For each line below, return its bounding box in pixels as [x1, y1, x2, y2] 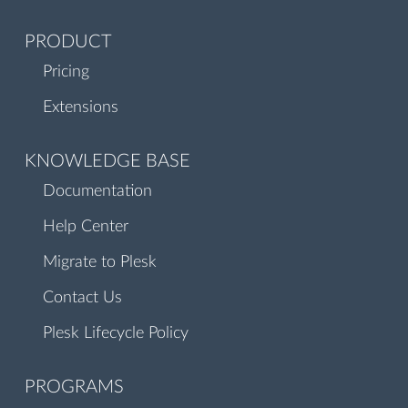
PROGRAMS [25, 378, 124, 396]
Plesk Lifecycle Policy [43, 325, 189, 342]
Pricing [43, 64, 89, 80]
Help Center [43, 219, 128, 235]
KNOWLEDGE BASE [25, 152, 190, 170]
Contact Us [43, 290, 122, 306]
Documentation [43, 183, 152, 199]
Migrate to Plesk [43, 254, 157, 270]
